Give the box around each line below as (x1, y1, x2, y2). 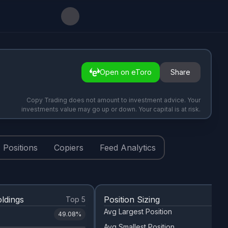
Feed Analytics (100, 142, 156, 153)
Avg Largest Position (104, 207, 172, 216)
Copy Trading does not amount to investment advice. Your (26, 96, 201, 104)
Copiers (54, 142, 83, 153)
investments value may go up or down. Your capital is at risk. (21, 105, 201, 113)
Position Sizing (104, 194, 160, 205)
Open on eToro (100, 68, 152, 77)
